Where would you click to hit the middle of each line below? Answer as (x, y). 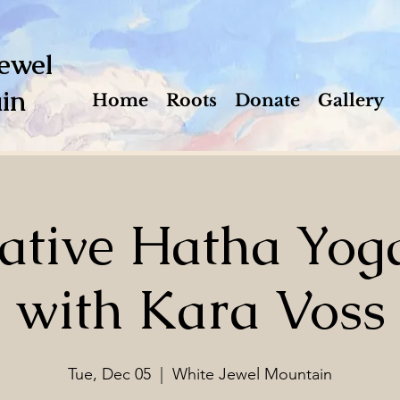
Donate (267, 100)
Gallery (351, 100)
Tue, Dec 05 (109, 374)
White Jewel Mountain (252, 374)
